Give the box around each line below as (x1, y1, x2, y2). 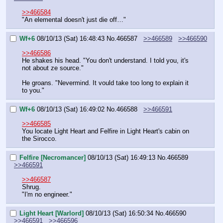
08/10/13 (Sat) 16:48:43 (37, 35, 105, 43)
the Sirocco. (22, 134, 57, 142)
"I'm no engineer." (22, 190, 72, 198)
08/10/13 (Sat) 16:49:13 (88, 154, 155, 162)
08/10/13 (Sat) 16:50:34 (86, 210, 153, 218)
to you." (22, 86, 44, 94)
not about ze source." (22, 64, 84, 72)
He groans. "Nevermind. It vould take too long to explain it (22, 79, 189, 87)
